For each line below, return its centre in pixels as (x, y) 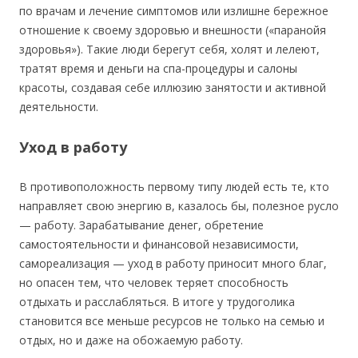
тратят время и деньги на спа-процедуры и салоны (158, 69)
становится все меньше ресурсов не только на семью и (172, 321)
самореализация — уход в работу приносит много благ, (173, 264)
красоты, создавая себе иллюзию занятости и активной (173, 88)
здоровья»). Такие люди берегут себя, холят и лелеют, (169, 50)
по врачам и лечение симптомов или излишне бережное (174, 11)
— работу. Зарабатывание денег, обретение (141, 225)
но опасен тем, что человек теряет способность (154, 283)
